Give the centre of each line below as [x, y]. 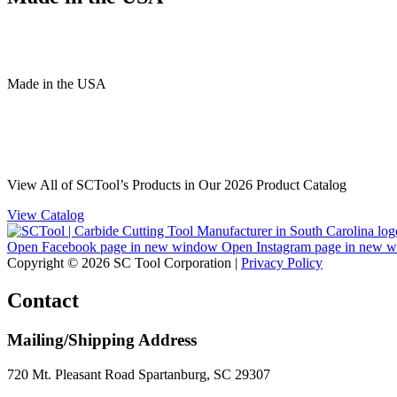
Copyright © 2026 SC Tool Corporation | [124, 263]
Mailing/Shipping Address [102, 340]
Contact [43, 301]
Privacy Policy [282, 263]
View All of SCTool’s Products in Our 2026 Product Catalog [177, 185]
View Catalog [46, 215]
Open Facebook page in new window [113, 247]
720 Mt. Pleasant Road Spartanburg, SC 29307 [139, 374]
